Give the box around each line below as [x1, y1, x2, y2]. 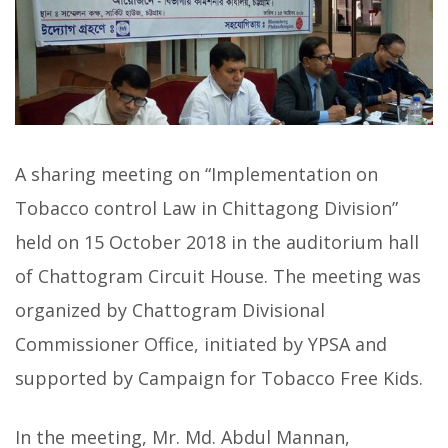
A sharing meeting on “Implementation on [15, 162, 378, 187]
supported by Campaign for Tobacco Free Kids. [15, 366, 423, 391]
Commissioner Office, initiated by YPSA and [15, 332, 387, 357]
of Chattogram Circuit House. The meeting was [15, 264, 421, 289]
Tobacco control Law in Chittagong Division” [15, 196, 398, 221]
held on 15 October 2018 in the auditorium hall [15, 230, 419, 255]
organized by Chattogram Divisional [15, 298, 325, 323]
